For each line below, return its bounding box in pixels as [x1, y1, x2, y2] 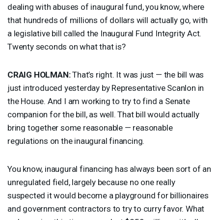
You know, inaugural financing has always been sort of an [7, 164, 211, 174]
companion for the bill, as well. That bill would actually [7, 109, 199, 119]
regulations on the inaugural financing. [7, 136, 145, 146]
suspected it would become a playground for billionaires [7, 190, 209, 200]
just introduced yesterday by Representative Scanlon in [7, 82, 204, 93]
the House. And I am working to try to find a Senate [7, 96, 190, 106]
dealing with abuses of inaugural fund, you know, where [7, 1, 205, 12]
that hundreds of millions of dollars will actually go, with [7, 15, 208, 25]
